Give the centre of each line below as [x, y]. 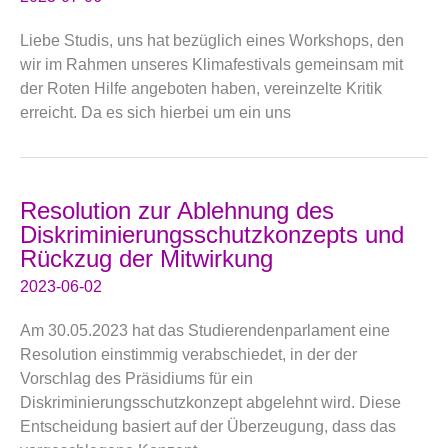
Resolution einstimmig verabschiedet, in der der [188, 354]
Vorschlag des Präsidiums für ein [136, 378]
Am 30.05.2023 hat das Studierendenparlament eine [205, 330]
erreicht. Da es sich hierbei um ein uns [155, 111]
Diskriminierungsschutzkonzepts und [212, 234]
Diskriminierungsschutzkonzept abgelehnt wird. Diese [210, 402]
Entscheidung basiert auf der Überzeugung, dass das [208, 426]
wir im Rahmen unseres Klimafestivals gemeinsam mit [211, 63]
